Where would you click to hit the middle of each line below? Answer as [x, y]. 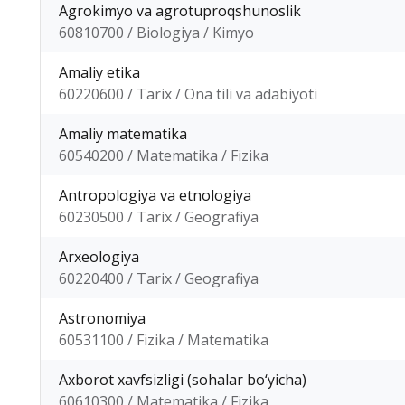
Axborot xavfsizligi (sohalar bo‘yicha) [183, 380]
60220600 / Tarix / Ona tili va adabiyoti [188, 94]
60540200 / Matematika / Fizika [164, 155]
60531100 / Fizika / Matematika [164, 340]
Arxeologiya [99, 257]
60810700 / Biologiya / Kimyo [156, 33]
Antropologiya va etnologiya [155, 195]
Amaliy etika [99, 72]
